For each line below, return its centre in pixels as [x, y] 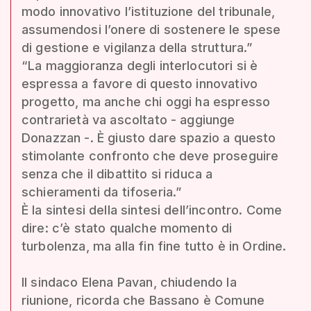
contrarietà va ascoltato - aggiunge [128, 119]
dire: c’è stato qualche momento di [127, 228]
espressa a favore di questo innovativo [140, 83]
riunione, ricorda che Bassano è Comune [143, 300]
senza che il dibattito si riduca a [117, 174]
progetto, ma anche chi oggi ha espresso [146, 101]
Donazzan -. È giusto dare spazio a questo [149, 137]
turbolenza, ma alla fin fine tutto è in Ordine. [154, 246]
